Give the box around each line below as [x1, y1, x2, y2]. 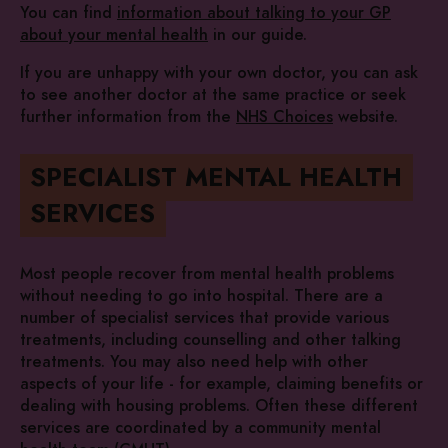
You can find [20, 2, 117, 25]
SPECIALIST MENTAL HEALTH [30, 159, 403, 196]
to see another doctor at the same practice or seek [20, 84, 406, 107]
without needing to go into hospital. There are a [20, 284, 383, 307]
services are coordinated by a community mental [20, 416, 381, 439]
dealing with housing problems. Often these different [20, 394, 418, 417]
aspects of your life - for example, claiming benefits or [20, 372, 423, 395]
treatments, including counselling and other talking [20, 328, 401, 351]
